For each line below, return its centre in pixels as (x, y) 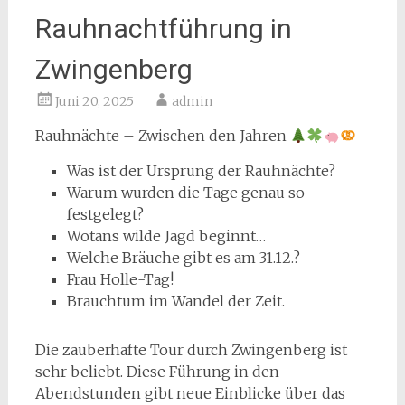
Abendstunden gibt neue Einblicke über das (190, 393)
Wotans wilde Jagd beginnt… (166, 236)
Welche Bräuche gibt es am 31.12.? (183, 258)
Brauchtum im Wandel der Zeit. (175, 301)
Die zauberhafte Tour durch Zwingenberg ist (191, 350)
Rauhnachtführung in (163, 28)
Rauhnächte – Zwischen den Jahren (162, 136)
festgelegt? (105, 214)
